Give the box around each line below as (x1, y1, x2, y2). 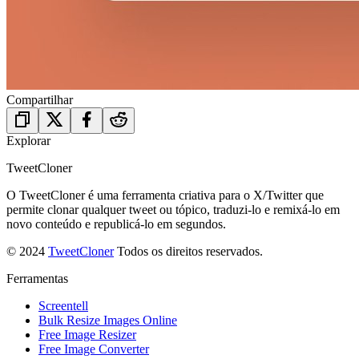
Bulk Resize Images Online (38, 313, 177, 327)
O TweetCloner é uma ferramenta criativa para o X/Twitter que (6, 188, 324, 202)
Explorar (6, 133, 50, 147)
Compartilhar (6, 92, 73, 107)
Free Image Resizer (38, 327, 136, 341)
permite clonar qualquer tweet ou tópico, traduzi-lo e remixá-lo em (6, 202, 340, 216)
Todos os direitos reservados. (117, 244, 263, 258)
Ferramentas (6, 271, 68, 285)
